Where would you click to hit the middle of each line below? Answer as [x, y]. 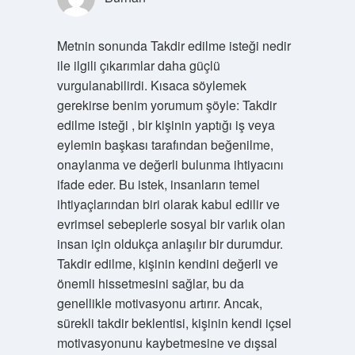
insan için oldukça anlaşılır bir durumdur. [170, 244]
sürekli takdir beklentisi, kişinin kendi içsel [174, 323]
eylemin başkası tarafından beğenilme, [165, 145]
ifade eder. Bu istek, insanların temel [158, 184]
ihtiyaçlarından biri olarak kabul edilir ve [168, 204]
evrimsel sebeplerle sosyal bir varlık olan [171, 224]
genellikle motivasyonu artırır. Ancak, [159, 303]
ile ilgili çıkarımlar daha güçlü [138, 65]
